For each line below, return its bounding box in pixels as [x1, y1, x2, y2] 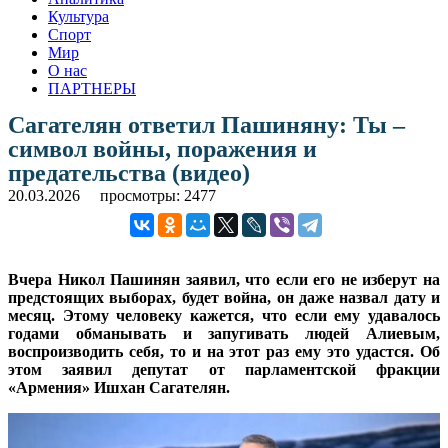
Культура [48, 7, 109, 25]
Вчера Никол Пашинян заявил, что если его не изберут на [8, 270, 440, 288]
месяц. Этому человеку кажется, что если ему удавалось [8, 306, 440, 324]
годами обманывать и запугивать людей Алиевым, [8, 324, 440, 342]
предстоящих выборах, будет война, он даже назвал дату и [8, 288, 440, 306]
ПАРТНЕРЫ [48, 79, 136, 97]
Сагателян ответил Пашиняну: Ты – [8, 111, 405, 138]
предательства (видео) [8, 159, 250, 186]
